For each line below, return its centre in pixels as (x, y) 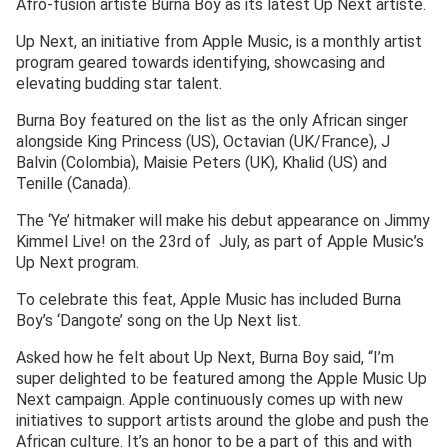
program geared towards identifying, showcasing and (200, 63)
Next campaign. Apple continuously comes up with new (209, 400)
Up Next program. (77, 263)
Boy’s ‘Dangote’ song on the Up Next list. (158, 321)
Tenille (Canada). (73, 184)
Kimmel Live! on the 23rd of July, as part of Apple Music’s (220, 242)
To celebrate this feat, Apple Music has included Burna (208, 300)
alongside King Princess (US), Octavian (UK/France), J (203, 142)
